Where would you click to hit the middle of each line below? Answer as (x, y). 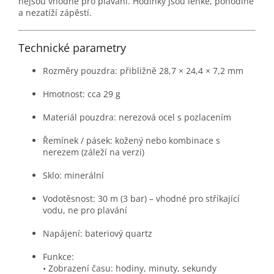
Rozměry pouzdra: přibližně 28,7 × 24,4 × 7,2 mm (143, 71)
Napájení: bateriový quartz (98, 234)
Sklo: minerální (73, 176)
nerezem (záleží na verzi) (94, 152)
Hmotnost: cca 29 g (82, 94)
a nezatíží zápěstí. (55, 13)
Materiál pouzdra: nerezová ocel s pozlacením (137, 117)
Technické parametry (72, 48)
